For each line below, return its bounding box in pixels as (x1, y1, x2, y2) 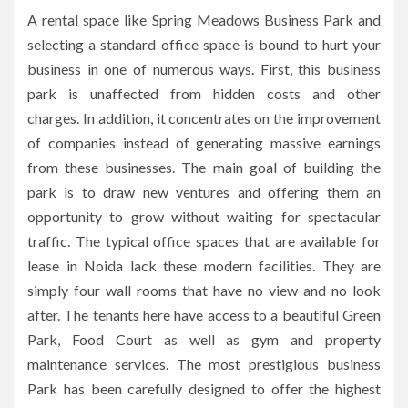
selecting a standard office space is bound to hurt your (27, 35, 381, 53)
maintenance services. (27, 354, 168, 372)
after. (27, 305, 60, 323)
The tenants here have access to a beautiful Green (64, 305, 382, 323)
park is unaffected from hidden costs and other (27, 84, 381, 102)
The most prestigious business (176, 354, 382, 372)
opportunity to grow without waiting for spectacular (27, 207, 381, 225)
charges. (27, 108, 79, 127)
